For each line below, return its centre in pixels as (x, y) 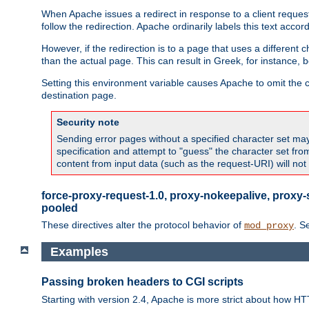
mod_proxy (269, 225)
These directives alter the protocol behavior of (143, 225)
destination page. (79, 95)
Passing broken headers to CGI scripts (142, 282)
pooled (60, 208)
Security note (88, 122)
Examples (79, 251)
